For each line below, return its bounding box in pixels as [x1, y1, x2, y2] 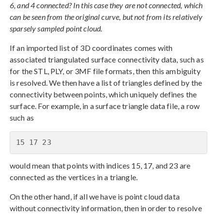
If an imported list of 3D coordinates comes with [10, 43, 173, 52]
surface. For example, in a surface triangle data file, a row [10, 101, 200, 110]
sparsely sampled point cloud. [10, 23, 103, 33]
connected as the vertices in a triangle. [10, 172, 138, 182]
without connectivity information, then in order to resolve [10, 203, 202, 213]
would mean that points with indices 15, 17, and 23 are [10, 160, 191, 170]
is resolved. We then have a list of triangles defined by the [10, 77, 202, 87]
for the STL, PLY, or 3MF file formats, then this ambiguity [10, 66, 201, 76]
